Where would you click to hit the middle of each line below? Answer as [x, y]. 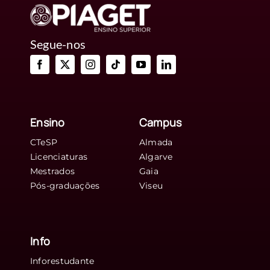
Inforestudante [62, 261]
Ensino [47, 122]
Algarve [156, 156]
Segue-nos [58, 44]
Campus [160, 122]
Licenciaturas [59, 156]
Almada [156, 142]
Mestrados [52, 171]
